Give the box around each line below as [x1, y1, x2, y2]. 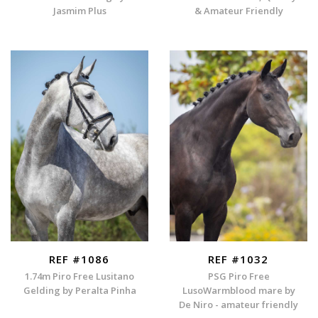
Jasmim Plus [53, 4, 106, 18]
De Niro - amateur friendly [179, 298, 298, 312]
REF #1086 [49, 251, 110, 266]
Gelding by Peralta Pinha [23, 284, 136, 297]
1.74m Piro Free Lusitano [25, 270, 134, 283]
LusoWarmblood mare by [182, 284, 295, 297]
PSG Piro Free [207, 270, 270, 283]
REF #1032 [208, 251, 269, 266]
